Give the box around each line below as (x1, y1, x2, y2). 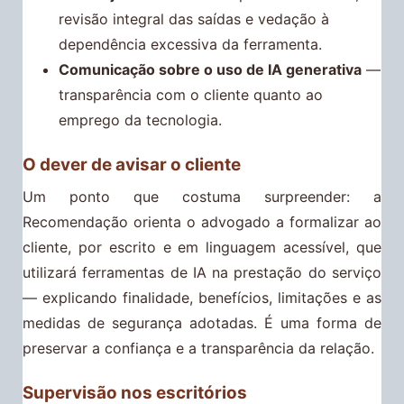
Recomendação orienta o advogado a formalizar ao (23, 213, 381, 232)
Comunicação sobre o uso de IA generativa (59, 60, 362, 78)
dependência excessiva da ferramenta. (59, 34, 322, 53)
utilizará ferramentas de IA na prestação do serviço (23, 263, 381, 282)
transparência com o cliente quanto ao (59, 85, 323, 104)
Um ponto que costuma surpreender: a (23, 188, 381, 207)
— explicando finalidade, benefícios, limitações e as (23, 289, 381, 308)
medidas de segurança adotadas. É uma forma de (23, 314, 381, 333)
